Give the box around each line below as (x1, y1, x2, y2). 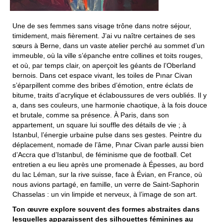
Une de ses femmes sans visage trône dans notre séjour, (12, 21, 191, 30)
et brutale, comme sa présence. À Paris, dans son (12, 111, 169, 119)
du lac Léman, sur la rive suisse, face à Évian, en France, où (12, 170, 202, 178)
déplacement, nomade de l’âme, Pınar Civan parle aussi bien (12, 140, 204, 149)
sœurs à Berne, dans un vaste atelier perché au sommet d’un (12, 41, 205, 50)
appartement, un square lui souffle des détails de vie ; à (12, 120, 186, 129)
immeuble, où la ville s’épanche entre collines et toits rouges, (12, 51, 203, 59)
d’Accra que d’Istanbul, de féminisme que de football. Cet (12, 150, 191, 159)
